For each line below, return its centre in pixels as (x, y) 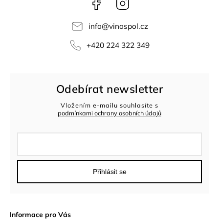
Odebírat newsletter (109, 89)
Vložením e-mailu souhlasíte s (109, 105)
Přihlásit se (109, 172)
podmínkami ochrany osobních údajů (109, 113)
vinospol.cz (128, 26)
